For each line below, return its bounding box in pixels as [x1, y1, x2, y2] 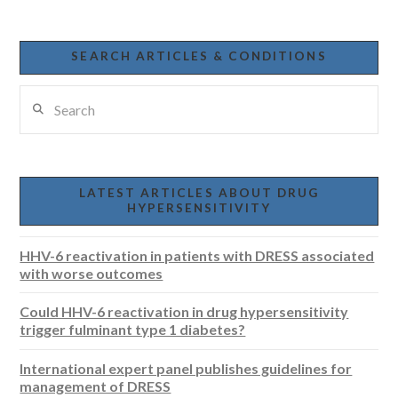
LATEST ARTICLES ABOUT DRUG [78, 185, 320, 200]
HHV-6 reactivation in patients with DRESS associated [20, 246, 375, 264]
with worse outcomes [20, 264, 163, 282]
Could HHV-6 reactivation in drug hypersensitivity [20, 303, 349, 321]
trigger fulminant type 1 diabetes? [20, 321, 246, 338]
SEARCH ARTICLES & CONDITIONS [71, 49, 327, 64]
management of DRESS [20, 377, 171, 394]
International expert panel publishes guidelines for [20, 359, 353, 377]
